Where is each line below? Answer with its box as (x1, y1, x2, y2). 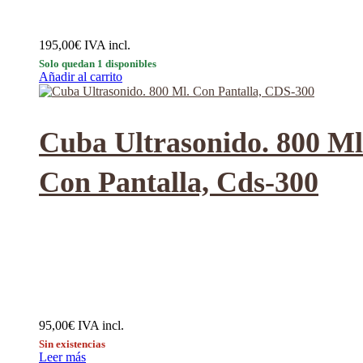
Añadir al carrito (39, 70, 122, 84)
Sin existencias (39, 337, 105, 350)
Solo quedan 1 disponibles (39, 58, 156, 70)
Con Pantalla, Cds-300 (39, 166, 318, 199)
